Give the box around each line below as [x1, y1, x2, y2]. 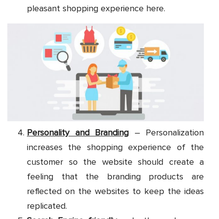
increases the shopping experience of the [27, 142, 204, 153]
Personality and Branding [27, 127, 129, 138]
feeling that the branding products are [27, 171, 204, 182]
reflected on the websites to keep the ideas [27, 186, 204, 197]
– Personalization [129, 127, 204, 138]
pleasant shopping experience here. [27, 2, 165, 14]
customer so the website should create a [27, 156, 204, 168]
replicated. [27, 200, 67, 212]
